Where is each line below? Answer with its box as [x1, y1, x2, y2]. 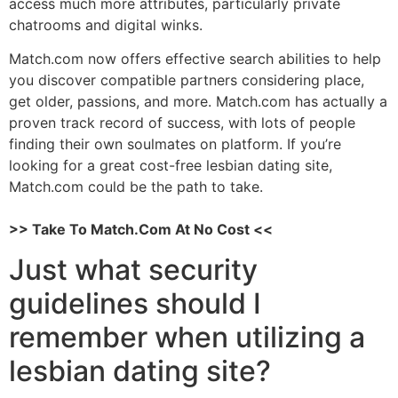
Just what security [9, 251, 258, 287]
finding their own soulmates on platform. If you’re [9, 135, 341, 154]
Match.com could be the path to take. [9, 178, 263, 196]
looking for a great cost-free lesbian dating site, [9, 156, 332, 175]
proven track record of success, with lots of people [9, 114, 355, 132]
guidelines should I [9, 285, 261, 321]
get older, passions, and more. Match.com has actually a [9, 92, 387, 111]
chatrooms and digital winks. [9, 15, 203, 34]
